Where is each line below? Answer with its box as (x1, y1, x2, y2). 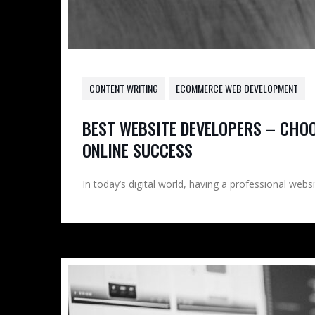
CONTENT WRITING (89, 81, 158, 96)
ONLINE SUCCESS (82, 137, 193, 162)
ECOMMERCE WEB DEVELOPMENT (176, 81, 298, 96)
